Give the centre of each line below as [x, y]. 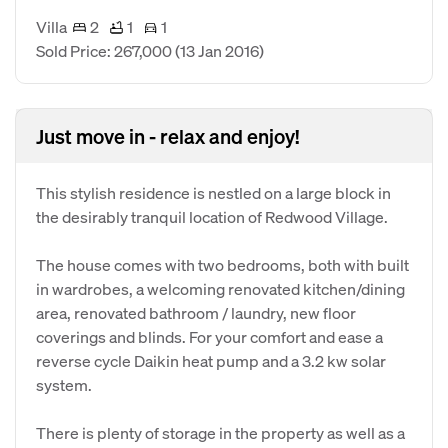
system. [64, 384]
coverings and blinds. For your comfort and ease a [209, 336]
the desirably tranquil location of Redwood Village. [212, 216]
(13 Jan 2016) [219, 50]
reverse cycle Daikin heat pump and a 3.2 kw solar [211, 360]
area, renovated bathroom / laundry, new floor [196, 312]
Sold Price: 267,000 [105, 50]
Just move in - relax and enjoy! [167, 136]
